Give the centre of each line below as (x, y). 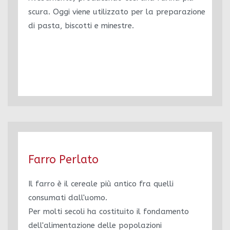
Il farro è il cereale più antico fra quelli (101, 184)
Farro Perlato (63, 160)
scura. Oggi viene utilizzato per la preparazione (117, 12)
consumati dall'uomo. (68, 198)
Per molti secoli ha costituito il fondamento (109, 212)
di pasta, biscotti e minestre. (81, 26)
